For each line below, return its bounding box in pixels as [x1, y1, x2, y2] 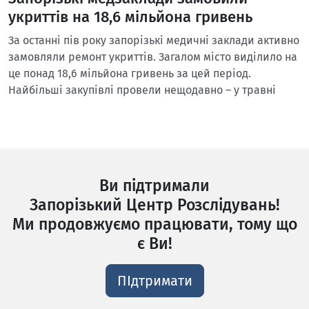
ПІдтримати [117, 272, 192, 289]
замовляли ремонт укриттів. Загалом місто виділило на [8, 50, 297, 63]
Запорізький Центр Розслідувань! [29, 195, 280, 215]
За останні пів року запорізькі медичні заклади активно [8, 34, 299, 47]
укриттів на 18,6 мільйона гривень [8, 8, 252, 26]
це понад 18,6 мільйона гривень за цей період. [8, 67, 251, 80]
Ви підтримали [99, 176, 210, 195]
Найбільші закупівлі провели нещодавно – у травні [8, 83, 276, 97]
